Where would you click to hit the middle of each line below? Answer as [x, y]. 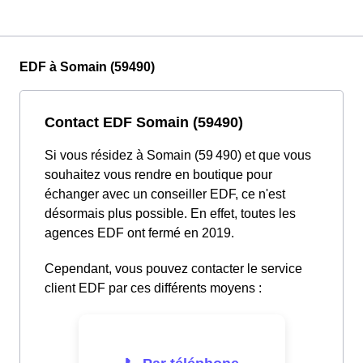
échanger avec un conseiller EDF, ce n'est [165, 194]
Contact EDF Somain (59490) [144, 122]
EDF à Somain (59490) [87, 67]
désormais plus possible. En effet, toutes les [170, 214]
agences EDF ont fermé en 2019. [139, 233]
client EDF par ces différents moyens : [153, 288]
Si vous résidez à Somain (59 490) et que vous [178, 156]
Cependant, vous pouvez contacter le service [173, 269]
